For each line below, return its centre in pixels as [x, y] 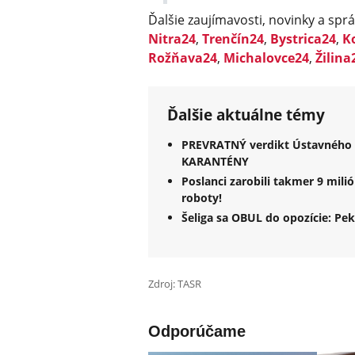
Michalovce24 [266, 58]
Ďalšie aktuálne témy [246, 115]
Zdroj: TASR [175, 284]
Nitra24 [172, 39]
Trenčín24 [233, 39]
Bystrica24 [303, 39]
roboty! [202, 198]
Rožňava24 [183, 58]
